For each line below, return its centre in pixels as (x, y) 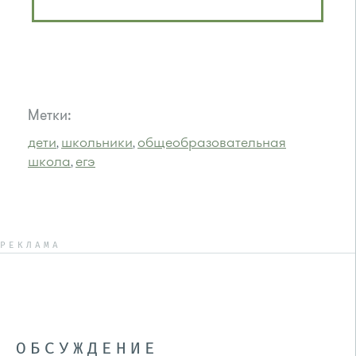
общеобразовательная (212, 142)
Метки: (50, 115)
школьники (97, 142)
